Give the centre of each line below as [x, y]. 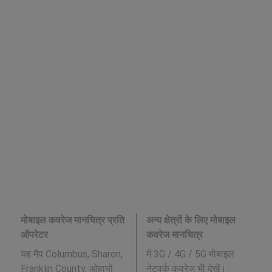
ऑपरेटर [34, 235]
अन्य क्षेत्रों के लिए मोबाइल [191, 220]
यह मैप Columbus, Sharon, [71, 254]
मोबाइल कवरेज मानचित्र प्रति [72, 220]
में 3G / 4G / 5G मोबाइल [190, 254]
